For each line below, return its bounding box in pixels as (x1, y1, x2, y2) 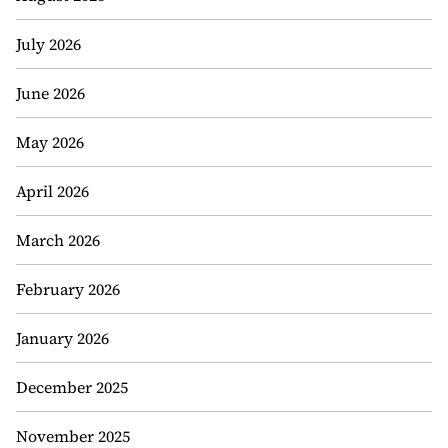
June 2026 (16, 82, 85, 104)
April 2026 (16, 180, 89, 202)
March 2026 (16, 229, 100, 251)
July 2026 (16, 33, 81, 55)
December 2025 (16, 376, 128, 398)
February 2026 (16, 278, 120, 300)
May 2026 (16, 131, 84, 153)
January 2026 (16, 327, 109, 349)
